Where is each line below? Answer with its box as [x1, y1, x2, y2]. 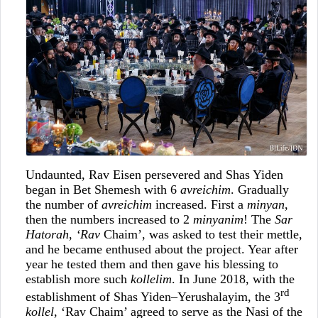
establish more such [25, 271, 131, 286]
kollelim [130, 271, 172, 286]
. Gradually [230, 182, 289, 197]
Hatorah [25, 226, 69, 241]
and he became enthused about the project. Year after [25, 241, 298, 256]
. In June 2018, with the [171, 271, 295, 286]
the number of [25, 197, 102, 212]
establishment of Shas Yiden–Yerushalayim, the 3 [25, 289, 280, 304]
